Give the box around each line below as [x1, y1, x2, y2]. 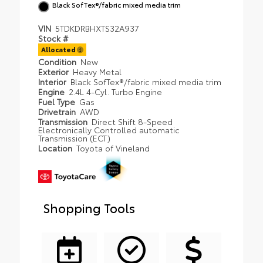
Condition [38, 56, 79, 68]
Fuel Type [38, 96, 77, 108]
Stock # [38, 32, 68, 45]
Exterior [38, 66, 71, 78]
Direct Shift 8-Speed [92, 116, 173, 128]
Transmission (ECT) [38, 132, 110, 144]
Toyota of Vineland [76, 142, 150, 154]
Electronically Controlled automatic [38, 124, 180, 136]
